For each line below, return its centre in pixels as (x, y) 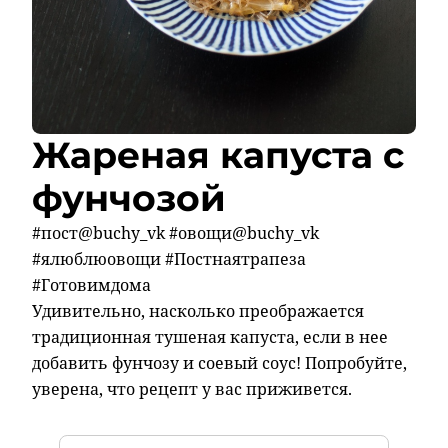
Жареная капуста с (218, 155)
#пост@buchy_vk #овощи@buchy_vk (175, 233)
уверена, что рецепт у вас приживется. (192, 389)
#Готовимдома (91, 285)
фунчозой (129, 198)
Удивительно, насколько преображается (198, 311)
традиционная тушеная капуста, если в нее (210, 337)
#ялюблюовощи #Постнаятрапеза (169, 259)
